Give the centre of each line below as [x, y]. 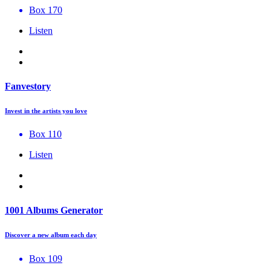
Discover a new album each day [51, 234]
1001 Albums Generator [54, 210]
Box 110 [45, 134]
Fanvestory [28, 86]
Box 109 [46, 258]
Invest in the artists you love [46, 110]
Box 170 [46, 10]
